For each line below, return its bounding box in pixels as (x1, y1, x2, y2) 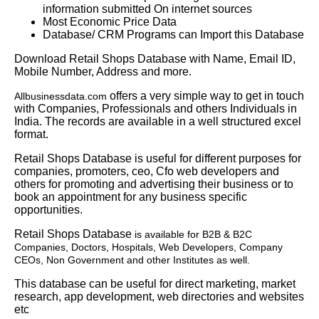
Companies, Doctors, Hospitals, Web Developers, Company (14, 241, 283, 253)
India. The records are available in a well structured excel (14, 115, 301, 127)
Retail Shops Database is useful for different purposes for (14, 152, 301, 164)
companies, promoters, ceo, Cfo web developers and (14, 164, 279, 177)
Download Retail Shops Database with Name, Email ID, (14, 52, 296, 65)
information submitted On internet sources (43, 2, 252, 15)
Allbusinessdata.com (14, 90, 110, 102)
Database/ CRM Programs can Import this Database (43, 28, 304, 41)
